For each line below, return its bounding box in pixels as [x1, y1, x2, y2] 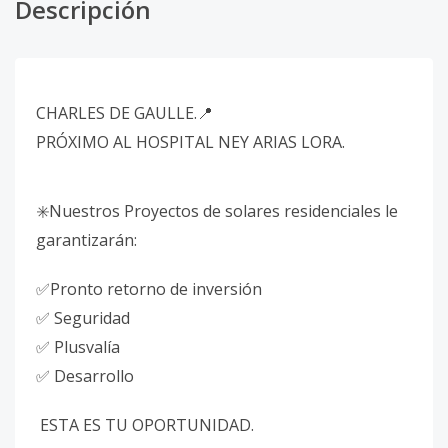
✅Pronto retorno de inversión [36, 278, 262, 300]
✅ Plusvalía [36, 336, 120, 358]
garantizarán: [36, 229, 137, 251]
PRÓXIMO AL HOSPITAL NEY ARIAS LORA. [36, 131, 345, 153]
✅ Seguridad [36, 307, 134, 329]
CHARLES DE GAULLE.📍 [36, 102, 213, 124]
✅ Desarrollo [36, 365, 138, 387]
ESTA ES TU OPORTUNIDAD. [36, 414, 262, 436]
